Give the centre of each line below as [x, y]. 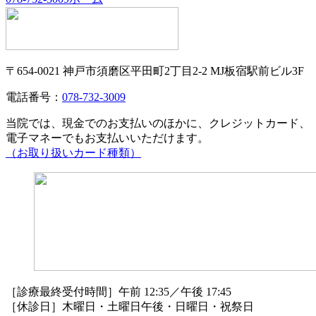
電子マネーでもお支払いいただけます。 [107, 138]
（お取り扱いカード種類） [73, 153]
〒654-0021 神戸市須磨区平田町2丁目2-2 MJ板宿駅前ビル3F [155, 71]
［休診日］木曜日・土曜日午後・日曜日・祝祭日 [130, 307]
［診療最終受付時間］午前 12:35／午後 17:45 [119, 292]
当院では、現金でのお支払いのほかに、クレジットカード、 [158, 123]
